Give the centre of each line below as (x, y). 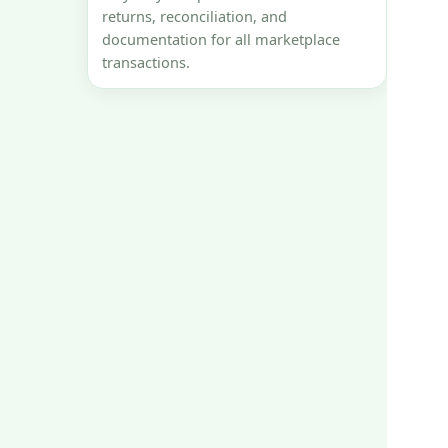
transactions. (146, 62)
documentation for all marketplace (221, 39)
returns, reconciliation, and (194, 16)
